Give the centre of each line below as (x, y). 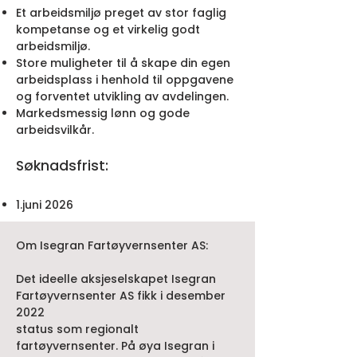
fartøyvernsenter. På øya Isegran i (115, 346)
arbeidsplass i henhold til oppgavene (125, 80)
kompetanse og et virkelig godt (108, 29)
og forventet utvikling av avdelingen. (122, 96)
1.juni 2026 (45, 205)
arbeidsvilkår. (55, 130)
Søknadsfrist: (62, 166)
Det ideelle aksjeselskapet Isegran (116, 279)
